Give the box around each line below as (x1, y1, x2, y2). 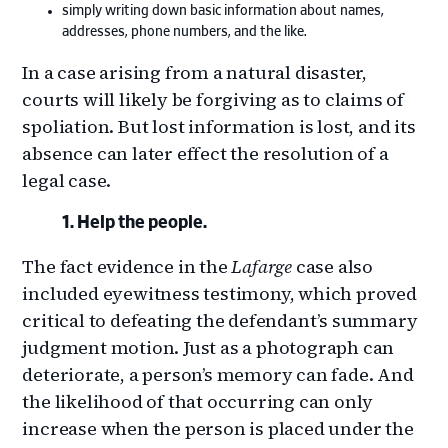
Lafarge (231, 253, 293, 279)
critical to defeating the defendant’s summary (22, 307, 418, 333)
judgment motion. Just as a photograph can (22, 334, 395, 360)
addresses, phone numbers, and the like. (62, 24, 308, 39)
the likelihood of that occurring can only (22, 388, 374, 414)
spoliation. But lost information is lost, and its (22, 113, 416, 139)
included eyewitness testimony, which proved (22, 280, 417, 306)
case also (292, 253, 374, 279)
